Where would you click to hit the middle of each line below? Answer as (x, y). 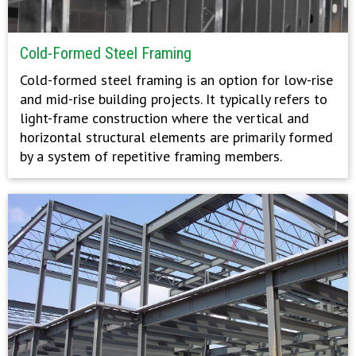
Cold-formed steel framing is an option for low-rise (176, 80)
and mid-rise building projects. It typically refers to (174, 99)
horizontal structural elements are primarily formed (176, 137)
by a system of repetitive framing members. (151, 157)
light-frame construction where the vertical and (164, 118)
